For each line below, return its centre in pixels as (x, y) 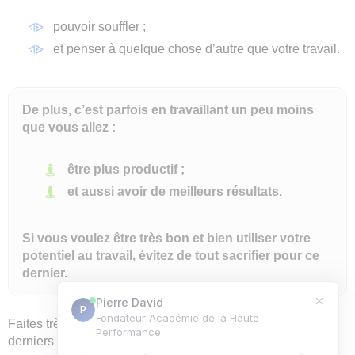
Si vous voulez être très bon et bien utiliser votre (166, 239)
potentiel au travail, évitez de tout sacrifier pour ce (171, 256)
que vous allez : (69, 128)
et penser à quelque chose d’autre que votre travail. (197, 49)
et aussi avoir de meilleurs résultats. (175, 192)
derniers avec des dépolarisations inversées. (133, 342)
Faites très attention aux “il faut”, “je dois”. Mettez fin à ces (168, 324)
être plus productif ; (126, 170)
